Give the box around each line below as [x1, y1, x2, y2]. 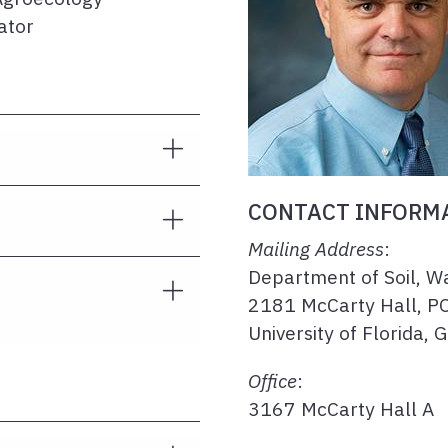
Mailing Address [248, 236, 384, 261]
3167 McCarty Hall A [248, 396, 434, 421]
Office [248, 368, 297, 393]
